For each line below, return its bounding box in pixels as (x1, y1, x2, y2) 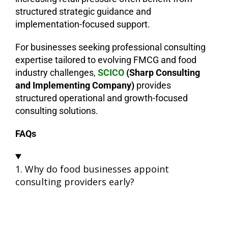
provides (134, 79, 171, 91)
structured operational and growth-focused (15, 92, 188, 103)
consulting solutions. (15, 105, 98, 116)
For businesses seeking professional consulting (15, 41, 206, 52)
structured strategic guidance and (15, 6, 151, 17)
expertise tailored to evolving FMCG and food (15, 54, 196, 65)
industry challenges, (15, 67, 98, 78)
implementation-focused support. (15, 18, 150, 30)
